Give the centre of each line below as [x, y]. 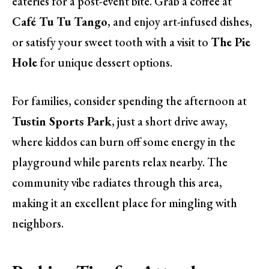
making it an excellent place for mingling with [125, 203]
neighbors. [38, 224]
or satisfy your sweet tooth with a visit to [111, 42]
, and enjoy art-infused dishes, [180, 21]
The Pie [231, 42]
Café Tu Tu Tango [60, 21]
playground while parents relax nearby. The [120, 162]
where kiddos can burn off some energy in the [124, 142]
